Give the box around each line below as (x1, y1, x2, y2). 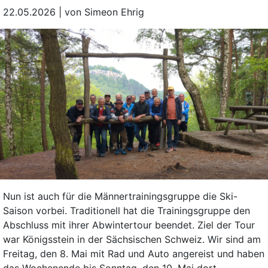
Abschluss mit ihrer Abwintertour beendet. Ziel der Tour (2, 219, 255, 232)
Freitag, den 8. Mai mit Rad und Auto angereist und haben (2, 248, 264, 260)
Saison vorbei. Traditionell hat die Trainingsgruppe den (2, 205, 250, 217)
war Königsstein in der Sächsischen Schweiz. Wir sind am (2, 233, 261, 246)
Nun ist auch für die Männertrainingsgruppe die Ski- (2, 190, 237, 203)
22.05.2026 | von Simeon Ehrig (2, 6, 144, 19)
